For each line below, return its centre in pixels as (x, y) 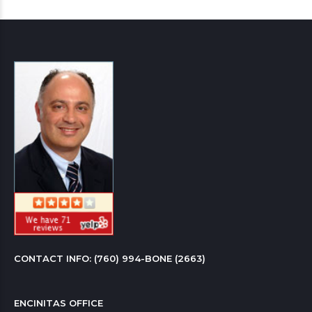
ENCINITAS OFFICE (58, 303)
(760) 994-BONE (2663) (150, 258)
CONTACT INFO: (54, 258)
